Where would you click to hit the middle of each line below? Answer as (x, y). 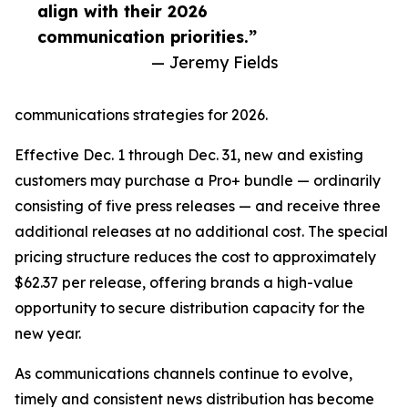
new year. (48, 334)
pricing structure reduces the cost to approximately (195, 257)
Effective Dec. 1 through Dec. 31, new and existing (189, 155)
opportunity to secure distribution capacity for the (190, 308)
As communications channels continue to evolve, (184, 374)
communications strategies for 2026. (141, 115)
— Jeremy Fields (215, 62)
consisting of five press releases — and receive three (198, 206)
